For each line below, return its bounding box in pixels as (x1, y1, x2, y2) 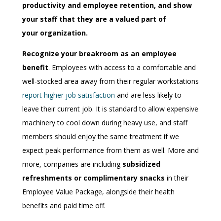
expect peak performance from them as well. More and (22, 146, 199, 155)
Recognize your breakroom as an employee (22, 49, 177, 58)
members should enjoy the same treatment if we (22, 132, 179, 141)
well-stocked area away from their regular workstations (22, 76, 199, 86)
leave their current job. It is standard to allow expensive (22, 104, 198, 113)
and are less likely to (114, 90, 182, 100)
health (152, 187, 175, 196)
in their (164, 173, 188, 183)
